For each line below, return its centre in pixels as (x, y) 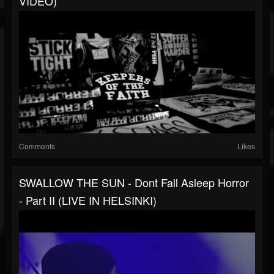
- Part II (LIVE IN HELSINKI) (88, 200)
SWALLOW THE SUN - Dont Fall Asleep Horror (134, 183)
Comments (37, 146)
